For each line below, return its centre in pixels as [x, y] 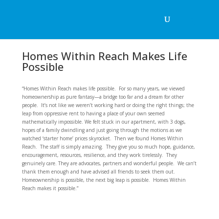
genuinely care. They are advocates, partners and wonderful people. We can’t [109, 163]
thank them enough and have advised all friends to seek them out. [99, 172]
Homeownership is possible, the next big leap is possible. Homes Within [104, 180]
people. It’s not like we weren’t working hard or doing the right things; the [108, 105]
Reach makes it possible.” [51, 188]
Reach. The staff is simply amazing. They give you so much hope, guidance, [108, 147]
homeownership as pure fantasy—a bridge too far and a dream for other [103, 97]
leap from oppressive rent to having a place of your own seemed [93, 113]
